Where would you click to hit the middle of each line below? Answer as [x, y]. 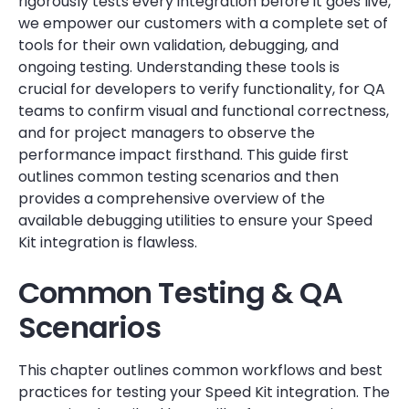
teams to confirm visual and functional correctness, [204, 111]
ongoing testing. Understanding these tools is [179, 67]
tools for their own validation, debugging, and [178, 45]
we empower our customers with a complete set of [203, 23]
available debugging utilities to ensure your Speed [195, 220]
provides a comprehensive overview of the [172, 199]
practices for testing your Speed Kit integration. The [204, 392]
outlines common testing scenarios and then [178, 177]
